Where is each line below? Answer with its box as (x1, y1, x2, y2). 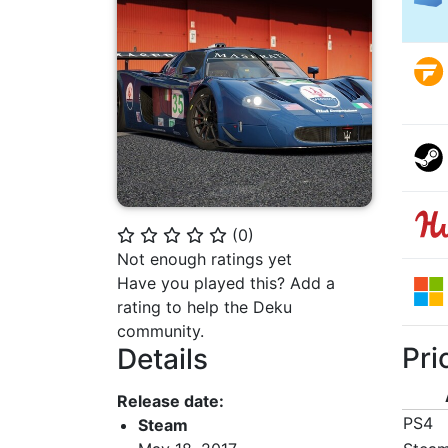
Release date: (117, 391, 224, 412)
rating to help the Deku (117, 296, 292, 317)
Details (117, 341, 208, 376)
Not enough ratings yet (117, 248, 292, 269)
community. (117, 320, 204, 341)
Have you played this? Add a (117, 272, 335, 293)
